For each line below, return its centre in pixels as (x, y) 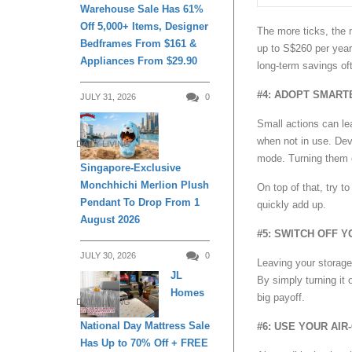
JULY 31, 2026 (108, 97)
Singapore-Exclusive (130, 167)
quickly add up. (291, 204)
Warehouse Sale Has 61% (142, 9)
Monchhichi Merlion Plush (145, 185)
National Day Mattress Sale (145, 325)
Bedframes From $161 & (138, 44)
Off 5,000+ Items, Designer (144, 27)
